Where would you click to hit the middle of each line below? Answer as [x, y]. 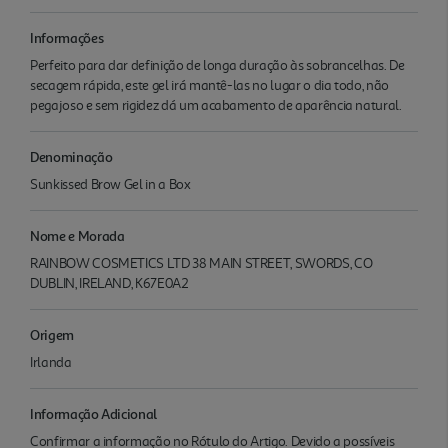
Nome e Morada [77, 235]
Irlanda [51, 362]
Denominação [71, 156]
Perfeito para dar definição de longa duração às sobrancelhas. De [217, 65]
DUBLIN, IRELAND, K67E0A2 [109, 283]
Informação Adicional [94, 413]
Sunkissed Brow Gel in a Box [110, 184]
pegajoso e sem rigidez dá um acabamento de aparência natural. [216, 105]
